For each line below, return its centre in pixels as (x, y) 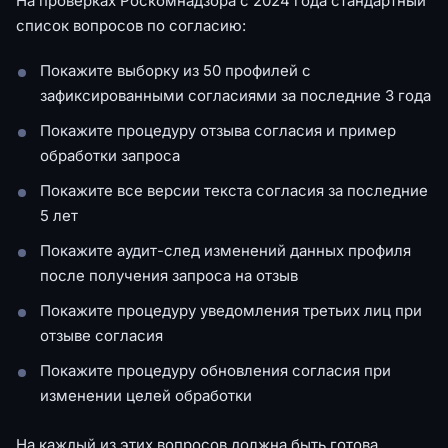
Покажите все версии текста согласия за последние (234, 190)
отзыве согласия (101, 335)
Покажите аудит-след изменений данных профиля (225, 250)
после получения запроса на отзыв (169, 275)
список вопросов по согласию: (131, 25)
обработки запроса (110, 155)
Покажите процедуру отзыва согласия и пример (218, 130)
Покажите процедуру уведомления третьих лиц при (231, 310)
